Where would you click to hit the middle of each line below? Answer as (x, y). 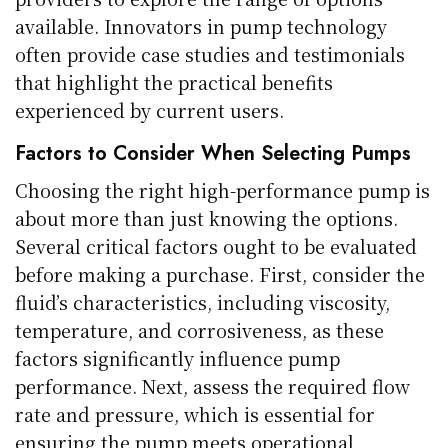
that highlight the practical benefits (174, 81)
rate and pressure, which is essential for (195, 413)
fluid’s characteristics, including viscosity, (203, 301)
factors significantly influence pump (178, 357)
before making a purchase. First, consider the (220, 273)
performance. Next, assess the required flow (213, 385)
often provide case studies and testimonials (210, 53)
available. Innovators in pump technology (201, 25)
